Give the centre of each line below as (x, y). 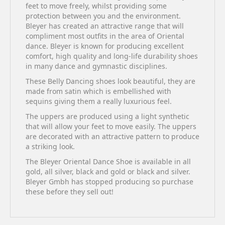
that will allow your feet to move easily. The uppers (111, 126)
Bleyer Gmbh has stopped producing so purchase (109, 182)
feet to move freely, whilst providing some (96, 6)
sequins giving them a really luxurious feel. (99, 101)
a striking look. (50, 146)
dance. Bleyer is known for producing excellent (105, 46)
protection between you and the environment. (103, 16)
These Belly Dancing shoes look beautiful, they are (110, 81)
